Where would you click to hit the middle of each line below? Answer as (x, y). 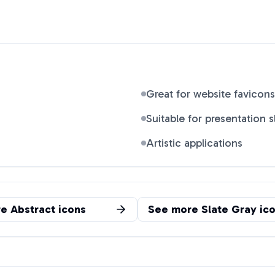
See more (175, 209)
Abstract (33, 209)
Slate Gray (229, 209)
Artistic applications (194, 143)
